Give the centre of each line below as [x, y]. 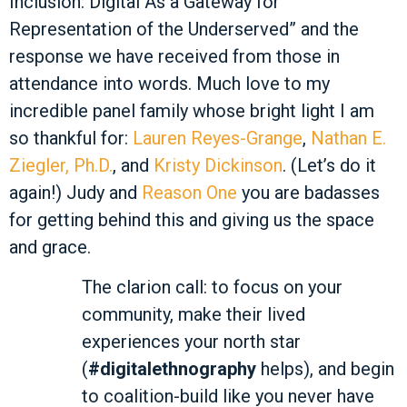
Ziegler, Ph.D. [61, 165]
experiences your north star [191, 342]
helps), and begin [325, 369]
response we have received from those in [174, 56]
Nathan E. [348, 138]
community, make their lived [194, 315]
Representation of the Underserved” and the [184, 29]
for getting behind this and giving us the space [192, 219]
